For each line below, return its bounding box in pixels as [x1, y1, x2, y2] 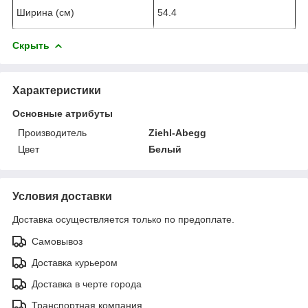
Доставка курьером [32, 256, 118, 268]
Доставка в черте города [32, 278, 142, 289]
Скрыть [12, 39, 49, 51]
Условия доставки [12, 190, 112, 202]
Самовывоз [32, 235, 82, 247]
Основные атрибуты [12, 107, 113, 119]
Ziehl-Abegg [148, 126, 207, 138]
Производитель [18, 126, 87, 138]
